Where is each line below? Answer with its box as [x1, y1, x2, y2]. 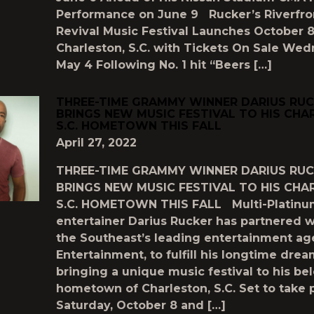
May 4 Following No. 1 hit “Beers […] [56, 58, 272, 71]
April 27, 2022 [56, 136, 137, 149]
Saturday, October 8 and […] [56, 299, 226, 312]
